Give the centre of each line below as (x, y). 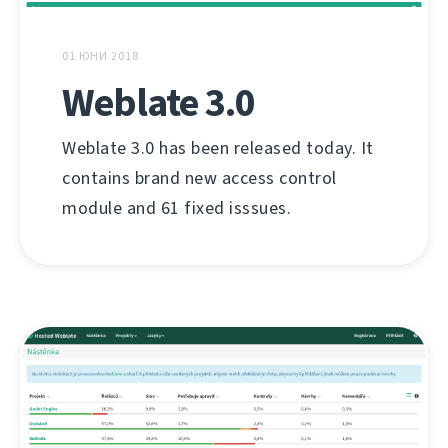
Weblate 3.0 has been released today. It (218, 147)
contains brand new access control (199, 177)
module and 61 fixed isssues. (176, 207)
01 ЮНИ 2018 (100, 55)
